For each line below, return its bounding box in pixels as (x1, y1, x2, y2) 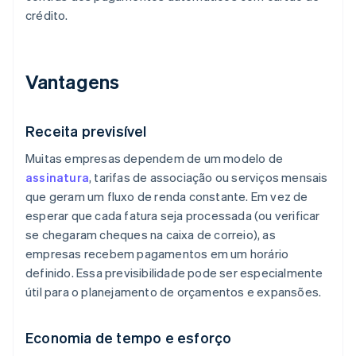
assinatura (25, 169, 89, 186)
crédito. (25, 7, 68, 24)
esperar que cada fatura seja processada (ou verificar (25, 207, 320, 224)
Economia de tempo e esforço (25, 328, 232, 347)
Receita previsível (25, 122, 147, 141)
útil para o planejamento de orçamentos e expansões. (25, 284, 322, 300)
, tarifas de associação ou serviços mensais (89, 169, 328, 186)
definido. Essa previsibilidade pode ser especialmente (25, 265, 323, 281)
